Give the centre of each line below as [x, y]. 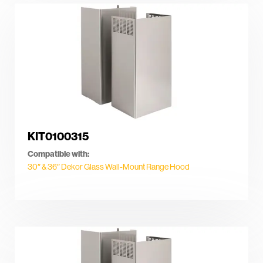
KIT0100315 [58, 136]
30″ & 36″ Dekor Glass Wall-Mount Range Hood [109, 167]
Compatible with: [58, 154]
